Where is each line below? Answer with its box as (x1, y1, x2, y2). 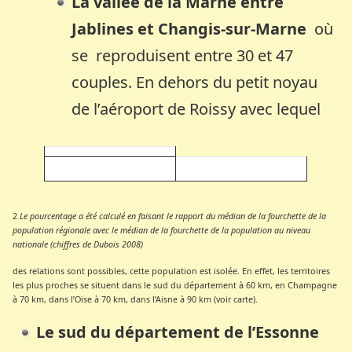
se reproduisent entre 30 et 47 (71, 44, 294, 66)
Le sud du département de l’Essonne (36, 321, 320, 343)
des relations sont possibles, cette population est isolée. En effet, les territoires (13, 264, 331, 277)
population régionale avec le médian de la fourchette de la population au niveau (13, 223, 311, 236)
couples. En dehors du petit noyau (71, 71, 318, 93)
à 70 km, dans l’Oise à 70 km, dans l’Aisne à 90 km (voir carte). (13, 292, 258, 305)
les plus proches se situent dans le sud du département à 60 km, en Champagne (13, 278, 338, 291)
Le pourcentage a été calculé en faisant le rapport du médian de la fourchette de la (20, 209, 327, 222)
